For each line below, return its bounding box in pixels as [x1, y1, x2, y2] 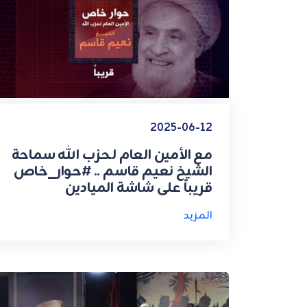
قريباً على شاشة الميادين [64, 176, 212, 199]
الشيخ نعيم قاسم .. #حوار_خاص [13, 160, 212, 183]
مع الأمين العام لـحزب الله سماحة [11, 143, 212, 167]
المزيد [183, 206, 212, 225]
